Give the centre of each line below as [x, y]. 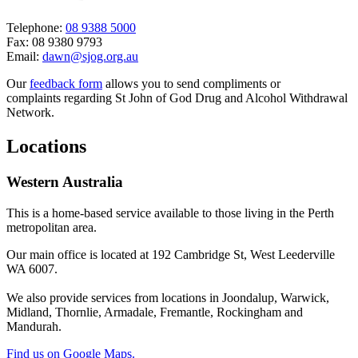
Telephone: [36, 28]
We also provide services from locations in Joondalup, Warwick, [168, 297]
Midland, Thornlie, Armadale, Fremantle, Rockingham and [155, 312]
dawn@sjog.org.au [90, 57]
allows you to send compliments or [191, 84]
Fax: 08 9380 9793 [54, 42]
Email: [24, 57]
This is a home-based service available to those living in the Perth [170, 213]
